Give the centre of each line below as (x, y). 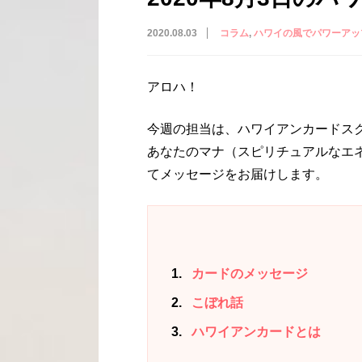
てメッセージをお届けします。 (238, 174)
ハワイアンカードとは (255, 332)
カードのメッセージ (248, 274)
